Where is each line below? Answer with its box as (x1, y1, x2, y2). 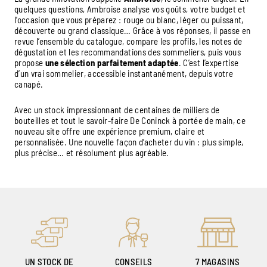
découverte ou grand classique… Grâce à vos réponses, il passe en (14, 25, 251, 36)
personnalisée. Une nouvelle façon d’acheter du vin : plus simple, (14, 136, 244, 148)
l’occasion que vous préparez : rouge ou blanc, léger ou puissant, (14, 14, 244, 26)
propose (14, 57, 45, 69)
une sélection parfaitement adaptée (45, 57, 179, 69)
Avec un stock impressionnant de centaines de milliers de (14, 104, 220, 116)
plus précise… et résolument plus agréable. (14, 147, 169, 159)
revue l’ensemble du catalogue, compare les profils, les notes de (14, 36, 243, 47)
